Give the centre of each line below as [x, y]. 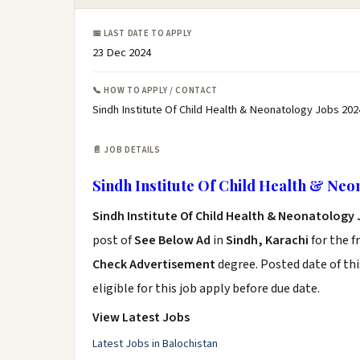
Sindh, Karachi [267, 240]
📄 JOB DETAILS [127, 150]
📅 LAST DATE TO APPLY [142, 33]
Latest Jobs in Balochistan [155, 344]
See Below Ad [174, 240]
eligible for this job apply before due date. [206, 288]
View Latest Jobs [141, 317]
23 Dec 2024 [122, 53]
